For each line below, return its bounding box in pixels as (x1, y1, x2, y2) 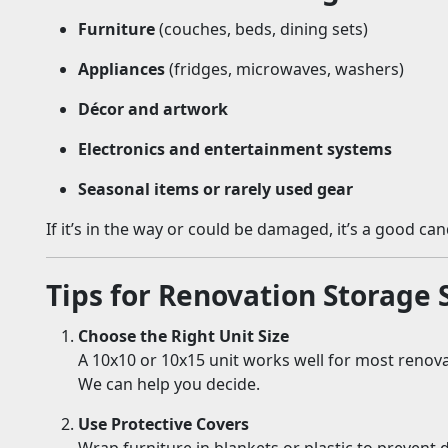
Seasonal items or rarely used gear (78, 178, 353, 201)
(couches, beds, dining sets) (155, 18, 368, 41)
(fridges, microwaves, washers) (165, 58, 404, 81)
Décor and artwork (78, 98, 228, 121)
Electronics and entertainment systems (78, 138, 392, 161)
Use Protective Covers (78, 413, 249, 436)
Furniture (78, 18, 155, 41)
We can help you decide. (78, 373, 260, 396)
